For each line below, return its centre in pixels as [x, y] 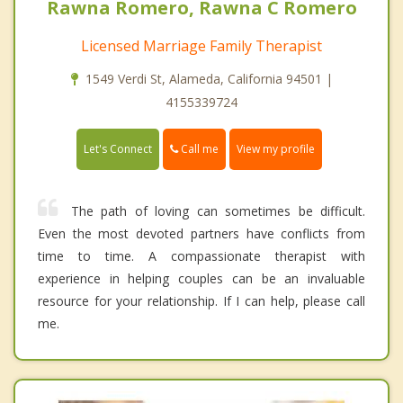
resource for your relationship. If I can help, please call [201, 301]
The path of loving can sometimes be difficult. [218, 211]
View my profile [276, 149]
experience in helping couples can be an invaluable [201, 279]
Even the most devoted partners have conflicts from [201, 234]
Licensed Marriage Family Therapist [201, 45]
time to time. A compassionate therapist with [201, 256]
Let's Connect [118, 149]
